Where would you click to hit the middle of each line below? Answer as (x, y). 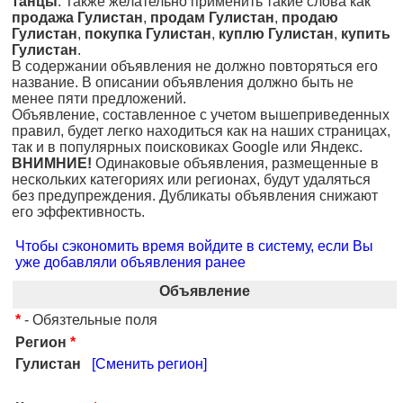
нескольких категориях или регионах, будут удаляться (191, 179)
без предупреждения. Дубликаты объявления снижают (195, 196)
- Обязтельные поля (89, 320)
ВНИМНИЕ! (52, 163)
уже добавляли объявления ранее (130, 262)
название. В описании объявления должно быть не (183, 82)
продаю (310, 18)
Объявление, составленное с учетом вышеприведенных (201, 115)
